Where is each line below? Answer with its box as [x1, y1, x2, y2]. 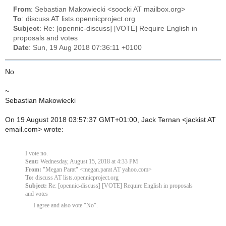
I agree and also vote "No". [33, 202, 98, 209]
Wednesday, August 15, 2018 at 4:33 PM [39, 158, 138, 165]
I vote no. [25, 150, 48, 157]
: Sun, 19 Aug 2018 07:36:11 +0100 [29, 44, 142, 52]
